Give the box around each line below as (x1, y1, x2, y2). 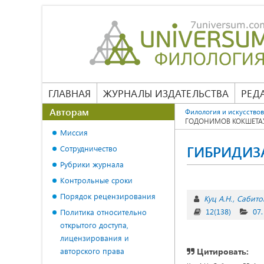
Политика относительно (60, 207, 147, 217)
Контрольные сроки (60, 175, 133, 185)
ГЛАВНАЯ (48, 87, 91, 100)
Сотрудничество (60, 143, 117, 153)
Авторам (49, 105, 89, 118)
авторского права (60, 246, 124, 256)
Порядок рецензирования (60, 191, 156, 201)
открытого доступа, (60, 220, 128, 230)
